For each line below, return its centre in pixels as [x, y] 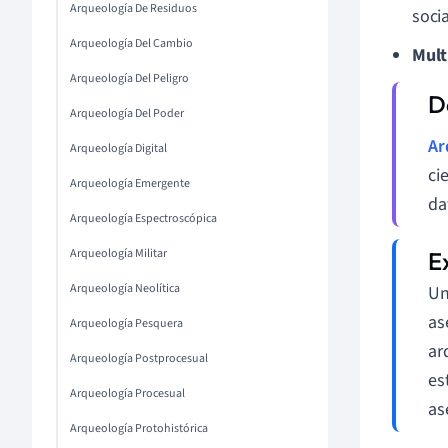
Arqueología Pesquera [126, 323]
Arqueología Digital [118, 148]
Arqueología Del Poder [127, 113]
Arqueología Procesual [127, 393]
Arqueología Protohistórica [139, 428]
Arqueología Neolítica [125, 288]
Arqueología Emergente [130, 183]
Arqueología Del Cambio [131, 43]
